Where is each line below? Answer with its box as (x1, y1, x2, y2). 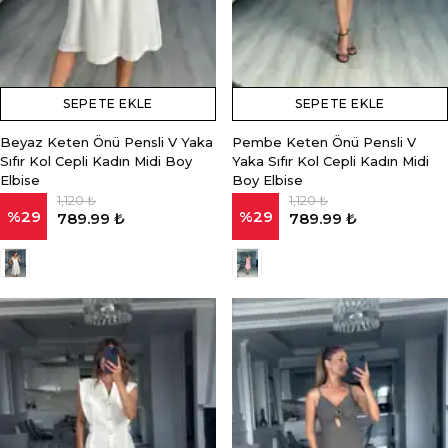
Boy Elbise (232, 172, 303, 188)
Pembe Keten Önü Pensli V (232, 134, 416, 150)
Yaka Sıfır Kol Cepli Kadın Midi (232, 153, 429, 169)
